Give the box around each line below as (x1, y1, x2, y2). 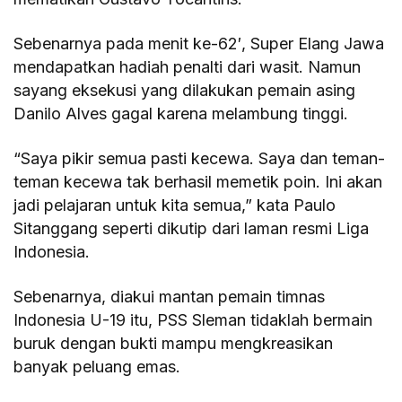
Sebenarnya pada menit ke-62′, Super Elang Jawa (13, 34, 385, 54)
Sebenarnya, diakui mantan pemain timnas (13, 287, 326, 307)
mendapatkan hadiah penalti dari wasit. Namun (13, 57, 362, 77)
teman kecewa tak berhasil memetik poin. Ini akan (13, 172, 383, 192)
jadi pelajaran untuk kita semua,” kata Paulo (13, 196, 336, 215)
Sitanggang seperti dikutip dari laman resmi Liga (13, 219, 370, 239)
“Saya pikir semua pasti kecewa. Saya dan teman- (13, 149, 386, 169)
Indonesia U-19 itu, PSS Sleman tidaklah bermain (13, 310, 373, 330)
